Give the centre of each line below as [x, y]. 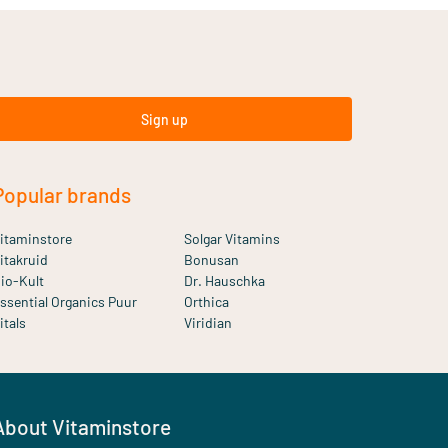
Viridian [208, 322]
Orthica [206, 301]
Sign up [164, 119]
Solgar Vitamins [232, 238]
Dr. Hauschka [224, 280]
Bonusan [211, 259]
